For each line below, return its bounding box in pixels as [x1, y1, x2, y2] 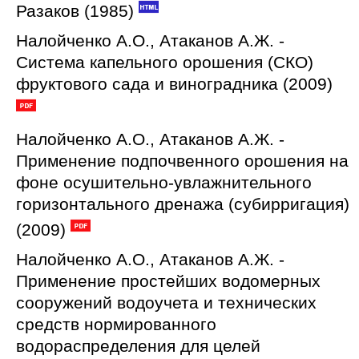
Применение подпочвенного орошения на [16, 151, 349, 171]
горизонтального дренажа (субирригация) [16, 194, 349, 214]
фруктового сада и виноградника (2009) [16, 74, 333, 94]
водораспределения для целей [16, 336, 260, 356]
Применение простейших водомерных [16, 271, 321, 291]
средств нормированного [16, 314, 216, 334]
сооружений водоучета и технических [16, 292, 317, 313]
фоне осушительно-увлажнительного [16, 172, 312, 192]
